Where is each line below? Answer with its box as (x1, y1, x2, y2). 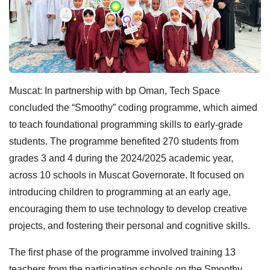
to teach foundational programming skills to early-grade (9, 119, 243, 130)
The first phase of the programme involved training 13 (9, 246, 236, 257)
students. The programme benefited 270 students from (9, 136, 239, 146)
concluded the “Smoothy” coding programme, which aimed (9, 102, 257, 113)
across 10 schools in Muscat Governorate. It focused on (9, 169, 244, 180)
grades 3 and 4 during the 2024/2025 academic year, (9, 152, 233, 163)
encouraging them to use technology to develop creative (9, 203, 247, 214)
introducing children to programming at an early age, (9, 186, 231, 197)
